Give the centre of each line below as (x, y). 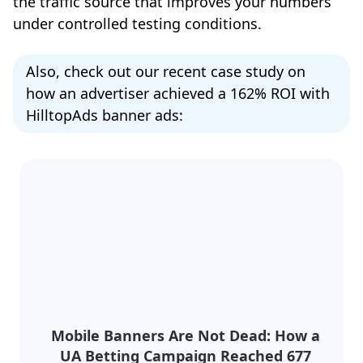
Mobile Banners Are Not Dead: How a (185, 336)
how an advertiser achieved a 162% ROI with (178, 93)
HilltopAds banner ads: (105, 115)
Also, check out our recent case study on (166, 71)
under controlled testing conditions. (137, 23)
